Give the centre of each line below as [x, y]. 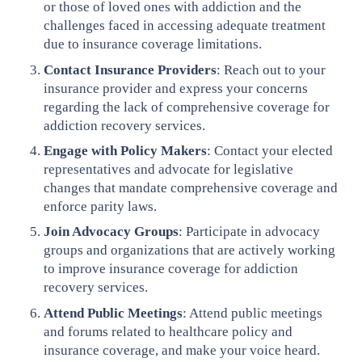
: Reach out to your [271, 69]
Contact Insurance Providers [130, 69]
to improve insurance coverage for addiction [171, 269]
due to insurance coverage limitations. [153, 44]
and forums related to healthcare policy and [168, 331]
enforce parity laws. [101, 207]
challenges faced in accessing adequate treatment [185, 26]
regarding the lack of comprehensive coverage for [187, 107]
